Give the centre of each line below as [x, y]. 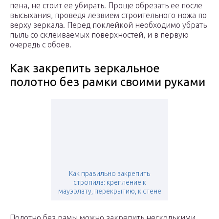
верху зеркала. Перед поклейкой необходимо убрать [108, 25]
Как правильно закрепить [109, 174]
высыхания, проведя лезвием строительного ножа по [108, 15]
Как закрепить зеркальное [85, 68]
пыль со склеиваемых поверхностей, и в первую [99, 35]
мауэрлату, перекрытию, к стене [109, 191]
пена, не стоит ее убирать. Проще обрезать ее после [106, 6]
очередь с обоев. [41, 45]
